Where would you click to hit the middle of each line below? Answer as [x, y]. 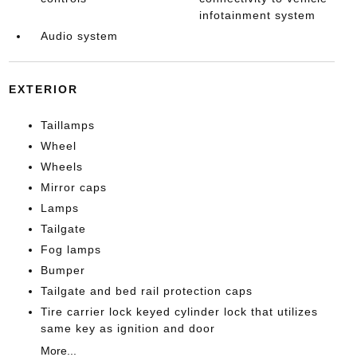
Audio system [79, 35]
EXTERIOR [43, 89]
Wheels [61, 166]
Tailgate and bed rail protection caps [146, 290]
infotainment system [258, 15]
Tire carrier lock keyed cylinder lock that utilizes [179, 311]
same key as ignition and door [127, 328]
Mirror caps [73, 187]
